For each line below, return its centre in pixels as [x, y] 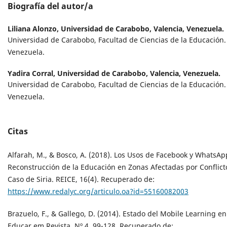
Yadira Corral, [32, 73]
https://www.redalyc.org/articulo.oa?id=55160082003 [98, 191]
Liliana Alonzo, [34, 29]
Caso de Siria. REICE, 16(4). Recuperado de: [81, 179]
